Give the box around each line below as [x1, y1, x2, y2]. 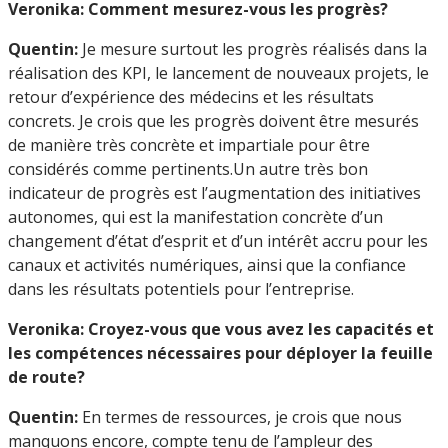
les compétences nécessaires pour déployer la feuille [8, 341, 433, 364]
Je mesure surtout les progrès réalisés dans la [78, 37, 427, 60]
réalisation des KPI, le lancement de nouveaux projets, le [8, 61, 429, 84]
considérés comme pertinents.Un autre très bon [8, 157, 368, 180]
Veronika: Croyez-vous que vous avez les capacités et [8, 317, 434, 340]
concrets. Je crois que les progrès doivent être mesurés [8, 109, 419, 132]
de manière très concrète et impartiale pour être [8, 133, 370, 156]
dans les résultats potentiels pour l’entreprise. [8, 277, 354, 300]
